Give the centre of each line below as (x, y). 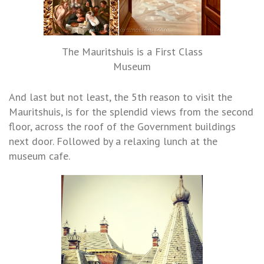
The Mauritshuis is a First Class (132, 51)
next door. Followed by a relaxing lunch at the (113, 141)
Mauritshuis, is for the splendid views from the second (131, 111)
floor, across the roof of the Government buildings (122, 126)
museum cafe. (39, 156)
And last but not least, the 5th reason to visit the (121, 97)
